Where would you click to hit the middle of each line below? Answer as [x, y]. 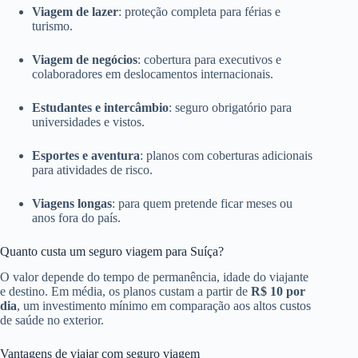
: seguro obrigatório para [230, 107]
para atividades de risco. [92, 169]
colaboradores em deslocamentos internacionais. [153, 74]
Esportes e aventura [86, 155]
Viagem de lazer [75, 11]
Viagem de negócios [85, 59]
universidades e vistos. [88, 121]
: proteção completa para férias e [199, 11]
